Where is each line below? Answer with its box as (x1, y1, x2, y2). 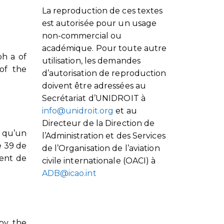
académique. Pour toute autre (41, 43, 167, 53)
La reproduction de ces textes (41, 5, 163, 15)
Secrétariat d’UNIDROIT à (41, 93, 145, 103)
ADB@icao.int (41, 168, 96, 178)
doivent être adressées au (41, 80, 146, 90)
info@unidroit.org (41, 105, 114, 115)
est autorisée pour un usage (41, 18, 157, 28)
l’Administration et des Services (41, 130, 165, 140)
